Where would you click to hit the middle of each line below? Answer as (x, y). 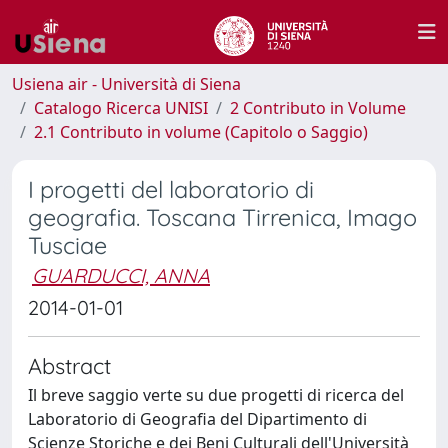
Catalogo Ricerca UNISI (121, 108)
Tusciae (67, 245)
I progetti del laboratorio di (171, 189)
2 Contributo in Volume (318, 108)
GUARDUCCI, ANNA (121, 275)
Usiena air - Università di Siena (126, 84)
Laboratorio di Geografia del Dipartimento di (197, 419)
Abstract (69, 365)
